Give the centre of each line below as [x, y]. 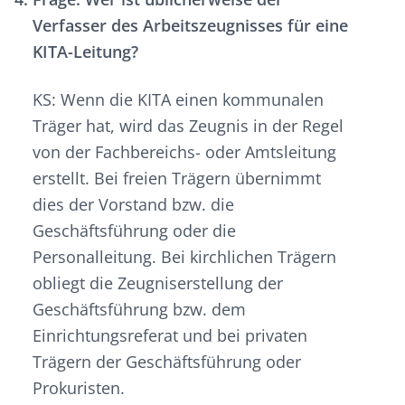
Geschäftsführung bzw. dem [139, 310]
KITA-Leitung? [85, 52]
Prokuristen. [79, 388]
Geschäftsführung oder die [134, 231]
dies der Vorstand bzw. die [133, 205]
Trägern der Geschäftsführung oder [167, 362]
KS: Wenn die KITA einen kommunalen [178, 100]
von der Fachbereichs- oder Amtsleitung [184, 152]
